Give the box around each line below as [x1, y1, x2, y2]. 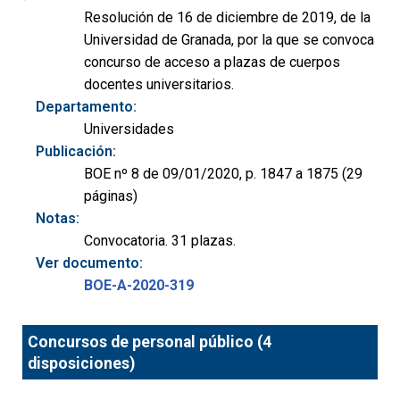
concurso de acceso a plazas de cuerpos [84, 54, 340, 71]
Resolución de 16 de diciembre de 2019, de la [84, 9, 371, 27]
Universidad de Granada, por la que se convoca [84, 31, 374, 49]
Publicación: [36, 143, 116, 161]
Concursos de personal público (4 [28, 332, 272, 351]
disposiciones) [28, 354, 136, 372]
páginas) [84, 187, 137, 205]
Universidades [84, 121, 174, 138]
